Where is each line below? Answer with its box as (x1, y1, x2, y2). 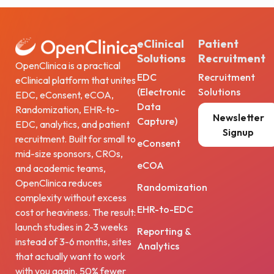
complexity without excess (15, 191, 127, 204)
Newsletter (212, 111, 264, 124)
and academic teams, (15, 162, 106, 175)
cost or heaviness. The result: (15, 206, 136, 219)
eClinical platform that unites (15, 74, 136, 87)
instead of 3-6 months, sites (15, 235, 131, 248)
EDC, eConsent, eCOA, (15, 89, 114, 102)
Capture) (137, 114, 177, 127)
